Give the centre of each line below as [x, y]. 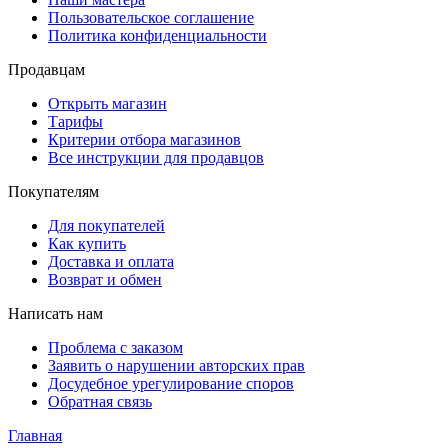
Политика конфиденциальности [157, 36]
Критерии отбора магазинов [144, 140]
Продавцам [46, 70]
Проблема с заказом [115, 348]
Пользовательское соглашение [151, 18]
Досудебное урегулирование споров [171, 384]
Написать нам [55, 314]
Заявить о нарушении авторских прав [176, 366]
